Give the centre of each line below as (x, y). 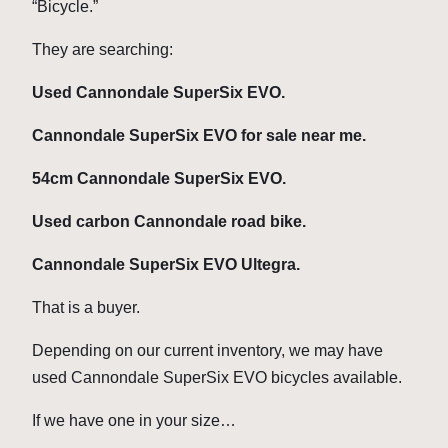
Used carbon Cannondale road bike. (169, 222)
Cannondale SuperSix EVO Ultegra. (166, 265)
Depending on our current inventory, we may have (207, 351)
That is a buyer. (86, 308)
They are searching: (102, 50)
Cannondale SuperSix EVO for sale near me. (199, 136)
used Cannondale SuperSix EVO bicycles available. (217, 378)
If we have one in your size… (134, 421)
